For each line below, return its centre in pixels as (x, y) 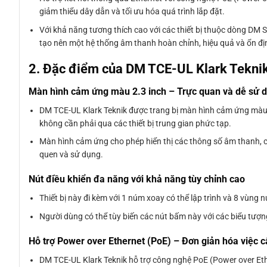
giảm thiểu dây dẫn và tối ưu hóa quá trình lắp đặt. (132, 12)
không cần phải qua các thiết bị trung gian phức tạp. (136, 123)
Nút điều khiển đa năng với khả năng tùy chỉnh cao (137, 179)
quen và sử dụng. (72, 155)
